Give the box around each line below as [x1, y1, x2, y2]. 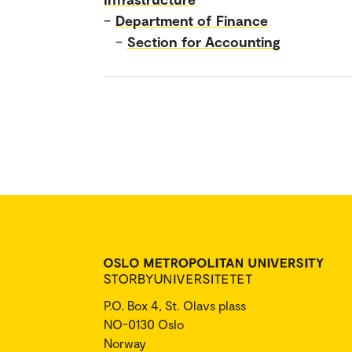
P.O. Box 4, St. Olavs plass [104, 297, 246, 313]
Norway [104, 335, 146, 350]
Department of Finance [115, 11, 268, 29]
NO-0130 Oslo [104, 316, 184, 332]
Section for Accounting [127, 32, 280, 50]
